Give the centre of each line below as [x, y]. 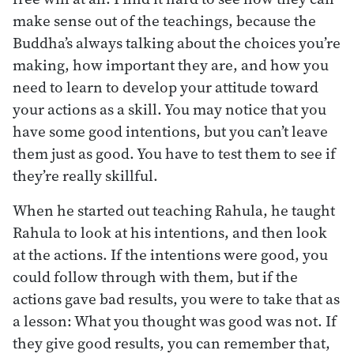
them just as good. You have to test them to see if [174, 153]
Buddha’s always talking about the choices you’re [177, 42]
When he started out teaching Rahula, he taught [174, 210]
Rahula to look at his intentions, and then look [170, 232]
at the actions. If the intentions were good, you [170, 254]
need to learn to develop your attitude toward [166, 87]
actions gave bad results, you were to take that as [176, 298]
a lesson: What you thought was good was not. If [175, 320]
